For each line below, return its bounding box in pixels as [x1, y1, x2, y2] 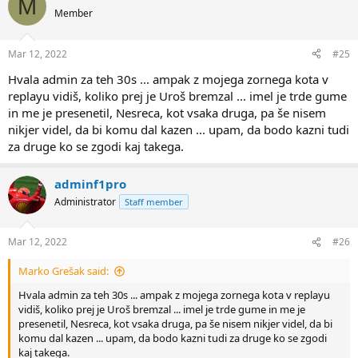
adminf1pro [54, 175, 126, 192]
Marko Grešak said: [18, 264, 109, 279]
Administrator [54, 194, 116, 209]
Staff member [125, 195, 183, 208]
